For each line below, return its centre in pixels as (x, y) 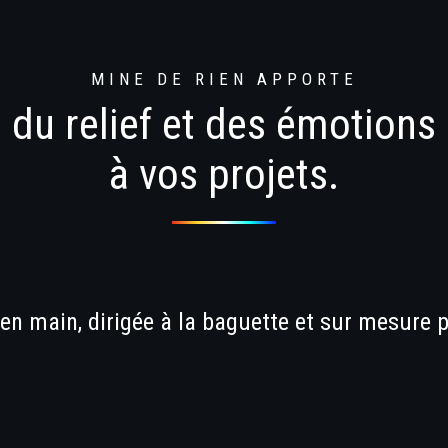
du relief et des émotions (224, 124)
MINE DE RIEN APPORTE (224, 79)
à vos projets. (224, 174)
